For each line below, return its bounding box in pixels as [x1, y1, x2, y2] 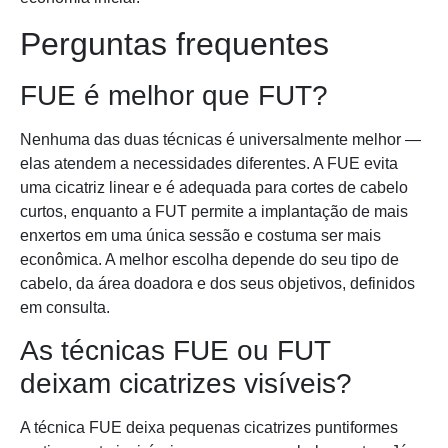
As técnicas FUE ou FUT [20, 335, 330, 367]
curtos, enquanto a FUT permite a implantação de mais [20, 202, 408, 220]
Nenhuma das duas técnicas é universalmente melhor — [20, 130, 421, 148]
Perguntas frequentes [20, 25, 329, 62]
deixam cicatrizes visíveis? [20, 368, 352, 400]
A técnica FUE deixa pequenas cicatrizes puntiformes [20, 419, 398, 437]
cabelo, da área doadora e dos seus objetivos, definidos [20, 274, 415, 292]
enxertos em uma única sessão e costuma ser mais [20, 226, 381, 244]
